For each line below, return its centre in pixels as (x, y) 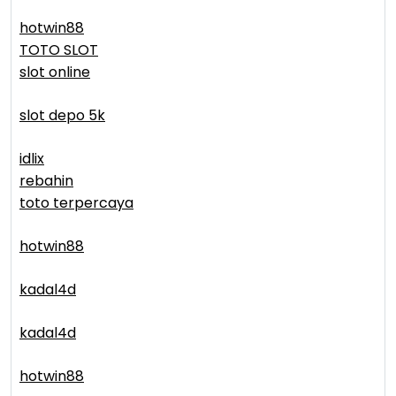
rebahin (46, 181)
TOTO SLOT (59, 50)
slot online (55, 72)
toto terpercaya (76, 203)
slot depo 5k (62, 116)
